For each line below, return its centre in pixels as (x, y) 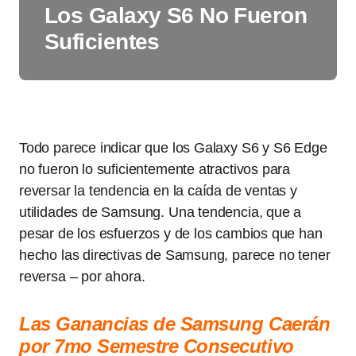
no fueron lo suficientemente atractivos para (155, 169)
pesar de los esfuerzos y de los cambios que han (171, 234)
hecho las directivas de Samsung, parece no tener (175, 255)
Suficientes (102, 42)
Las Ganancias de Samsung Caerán (175, 324)
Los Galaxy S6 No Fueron (176, 15)
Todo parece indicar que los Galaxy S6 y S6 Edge (173, 148)
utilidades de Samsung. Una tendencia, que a (161, 212)
